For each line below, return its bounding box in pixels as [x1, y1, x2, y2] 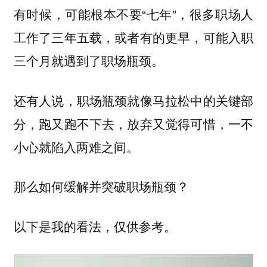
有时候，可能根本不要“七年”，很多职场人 [13, 5, 254, 23]
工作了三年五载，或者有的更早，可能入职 [13, 28, 254, 46]
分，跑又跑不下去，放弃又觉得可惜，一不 [13, 114, 254, 132]
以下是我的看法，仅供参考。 [13, 216, 176, 235]
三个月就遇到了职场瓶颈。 [13, 51, 164, 70]
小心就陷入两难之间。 [13, 137, 139, 156]
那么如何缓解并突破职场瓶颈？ [13, 177, 189, 195]
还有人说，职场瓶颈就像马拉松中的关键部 [13, 91, 254, 109]
